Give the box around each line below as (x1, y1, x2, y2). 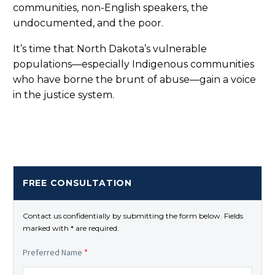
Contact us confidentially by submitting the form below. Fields (23, 211, 243, 220)
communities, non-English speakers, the (13, 1, 208, 14)
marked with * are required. (23, 223, 119, 233)
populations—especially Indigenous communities (13, 58, 254, 71)
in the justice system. (13, 89, 114, 101)
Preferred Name (23, 246, 84, 258)
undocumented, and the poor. (13, 17, 163, 29)
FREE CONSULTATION (23, 177, 132, 188)
